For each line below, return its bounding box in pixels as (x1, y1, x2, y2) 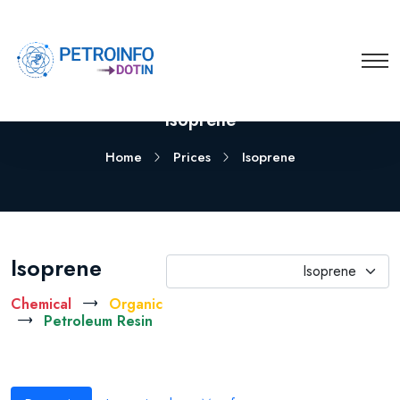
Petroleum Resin (44, 311, 153, 331)
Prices (172, 147, 211, 167)
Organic (109, 294, 162, 314)
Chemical (11, 294, 71, 314)
